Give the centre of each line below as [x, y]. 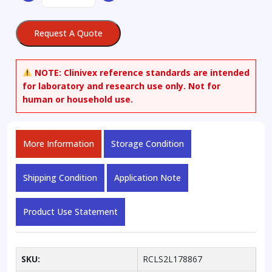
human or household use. [78, 99]
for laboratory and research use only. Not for [121, 86]
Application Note [148, 177]
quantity [56, 11]
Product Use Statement [70, 211]
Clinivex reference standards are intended [155, 72]
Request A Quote [68, 33]
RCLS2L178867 [172, 259]
